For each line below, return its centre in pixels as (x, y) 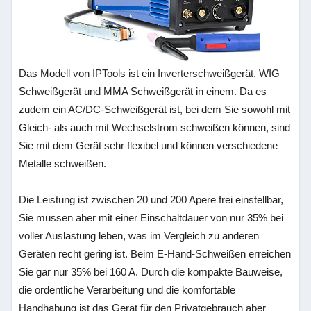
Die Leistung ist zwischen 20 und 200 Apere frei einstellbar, (151, 200)
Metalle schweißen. (63, 163)
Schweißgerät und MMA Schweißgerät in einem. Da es (143, 91)
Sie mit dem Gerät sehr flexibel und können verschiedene (149, 145)
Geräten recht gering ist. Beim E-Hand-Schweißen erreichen (155, 254)
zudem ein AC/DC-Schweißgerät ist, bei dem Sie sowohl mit (155, 109)
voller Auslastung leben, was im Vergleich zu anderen (139, 236)
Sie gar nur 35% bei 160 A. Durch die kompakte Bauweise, (151, 272)
